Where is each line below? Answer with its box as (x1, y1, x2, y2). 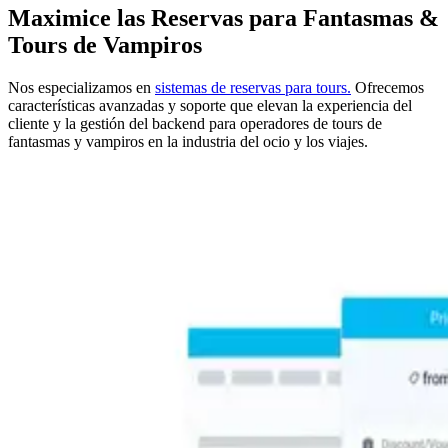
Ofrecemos (351, 78, 424, 96)
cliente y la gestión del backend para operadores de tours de (8, 114, 382, 132)
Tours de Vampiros (8, 31, 202, 58)
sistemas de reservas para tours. (155, 78, 351, 96)
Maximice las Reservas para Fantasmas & (8, 4, 439, 31)
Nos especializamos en (8, 78, 155, 96)
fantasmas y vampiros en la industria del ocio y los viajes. (8, 132, 368, 150)
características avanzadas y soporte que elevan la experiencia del (8, 96, 412, 114)
